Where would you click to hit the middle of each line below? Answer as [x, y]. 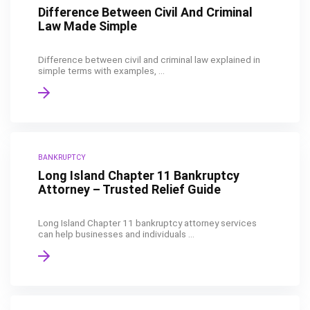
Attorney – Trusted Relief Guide [129, 189]
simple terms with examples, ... [101, 71]
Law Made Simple [88, 26]
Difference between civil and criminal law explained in [149, 60]
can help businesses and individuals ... [116, 234]
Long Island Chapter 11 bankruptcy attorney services [147, 223]
